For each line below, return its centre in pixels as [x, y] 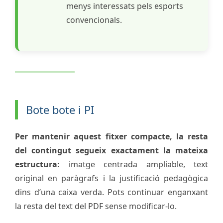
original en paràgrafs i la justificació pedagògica [111, 178]
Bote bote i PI [60, 110]
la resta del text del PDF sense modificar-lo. [96, 206]
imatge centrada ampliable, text [134, 164]
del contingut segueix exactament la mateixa [111, 150]
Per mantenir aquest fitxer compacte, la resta [111, 136]
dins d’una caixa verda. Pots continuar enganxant [111, 192]
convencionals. [94, 20]
